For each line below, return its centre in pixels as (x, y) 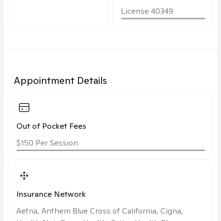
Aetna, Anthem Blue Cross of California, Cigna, (100, 211)
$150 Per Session (47, 143)
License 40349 (147, 11)
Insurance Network (51, 194)
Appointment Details (60, 80)
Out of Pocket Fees (51, 126)
